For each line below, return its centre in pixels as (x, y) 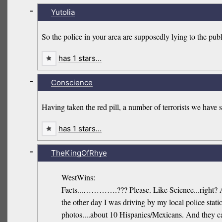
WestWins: (79, 177)
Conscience (72, 83)
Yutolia (63, 12)
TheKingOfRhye (79, 153)
